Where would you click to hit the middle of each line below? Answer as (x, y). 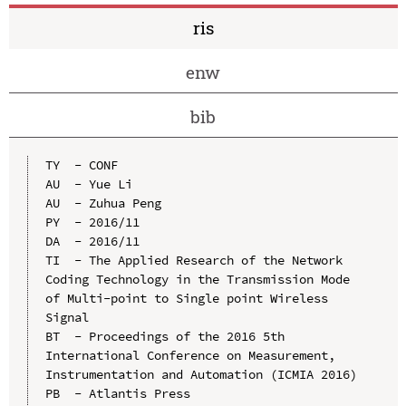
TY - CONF (81, 164)
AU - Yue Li (88, 184)
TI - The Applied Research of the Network (193, 260)
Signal (67, 317)
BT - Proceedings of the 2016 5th (164, 336)
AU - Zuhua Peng (103, 203)
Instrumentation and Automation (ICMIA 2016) (201, 374)
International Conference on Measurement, (190, 355)
